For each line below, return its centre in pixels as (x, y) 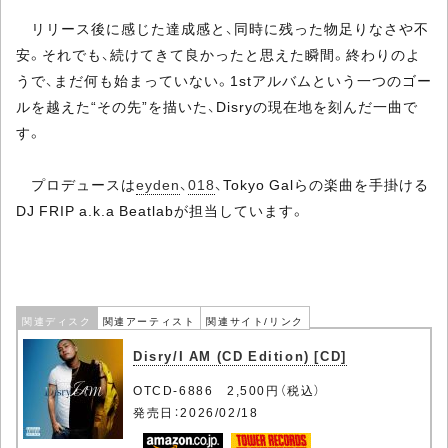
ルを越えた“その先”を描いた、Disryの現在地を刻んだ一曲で (217, 106)
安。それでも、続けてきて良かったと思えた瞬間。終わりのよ (218, 54)
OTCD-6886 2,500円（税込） (230, 390)
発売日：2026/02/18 (196, 412)
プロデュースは (76, 184)
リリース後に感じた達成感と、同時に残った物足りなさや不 (222, 28)
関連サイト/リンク (255, 320)
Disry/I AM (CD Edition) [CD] (240, 355)
